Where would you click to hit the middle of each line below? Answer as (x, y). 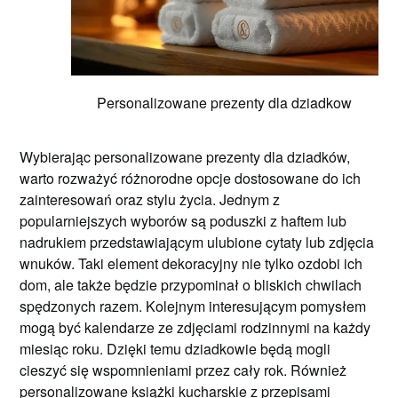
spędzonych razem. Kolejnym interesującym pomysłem (193, 306)
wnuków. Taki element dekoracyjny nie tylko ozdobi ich (191, 263)
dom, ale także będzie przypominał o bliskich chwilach (191, 284)
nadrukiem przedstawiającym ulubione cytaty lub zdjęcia (197, 242)
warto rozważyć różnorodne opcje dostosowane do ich (191, 178)
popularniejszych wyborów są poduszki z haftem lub (183, 220)
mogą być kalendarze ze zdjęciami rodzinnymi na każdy (195, 327)
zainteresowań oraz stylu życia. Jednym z (150, 199)
